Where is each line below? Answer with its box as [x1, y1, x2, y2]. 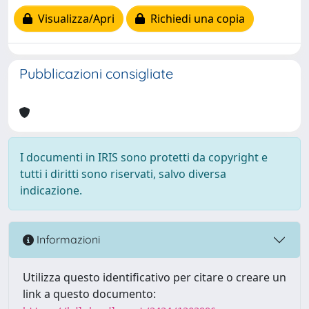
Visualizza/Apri [32, 11, 114, 27]
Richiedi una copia [145, 11, 245, 27]
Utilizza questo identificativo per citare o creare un [23, 269, 286, 285]
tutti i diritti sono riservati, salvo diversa [20, 166, 226, 181]
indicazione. [20, 182, 82, 198]
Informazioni [34, 232, 100, 247]
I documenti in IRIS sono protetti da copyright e [20, 149, 268, 165]
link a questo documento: [23, 286, 156, 301]
